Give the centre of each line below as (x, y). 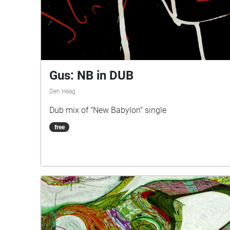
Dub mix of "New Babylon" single (108, 110)
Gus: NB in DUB (91, 75)
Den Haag (62, 91)
